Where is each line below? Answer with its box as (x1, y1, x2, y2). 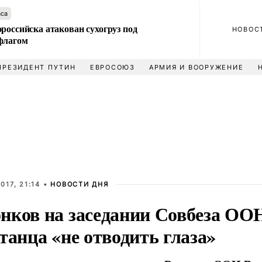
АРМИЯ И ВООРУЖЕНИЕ (149, 63, 244, 71)
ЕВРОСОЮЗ (89, 63, 135, 71)
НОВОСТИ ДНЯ (50, 180, 109, 188)
